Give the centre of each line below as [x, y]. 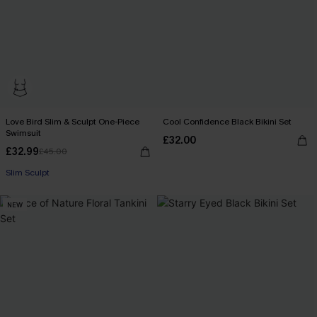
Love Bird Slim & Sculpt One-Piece [73, 122]
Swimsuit [23, 133]
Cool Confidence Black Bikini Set [227, 122]
